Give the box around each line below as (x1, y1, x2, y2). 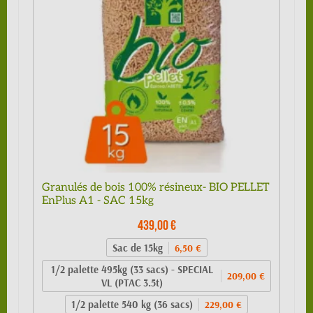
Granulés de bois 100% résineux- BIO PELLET (42, 181, 270, 195)
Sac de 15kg (112, 241, 163, 255)
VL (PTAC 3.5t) (101, 276, 163, 290)
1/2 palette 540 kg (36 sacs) (71, 298, 193, 312)
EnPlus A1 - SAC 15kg (42, 194, 154, 208)
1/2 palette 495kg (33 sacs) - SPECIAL (50, 263, 213, 277)
